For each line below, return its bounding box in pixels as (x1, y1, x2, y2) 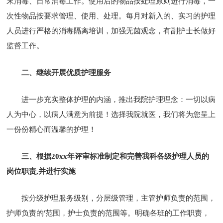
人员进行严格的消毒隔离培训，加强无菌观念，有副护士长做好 (6, 26, 216, 35)
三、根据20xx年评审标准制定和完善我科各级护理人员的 (21, 152, 210, 160)
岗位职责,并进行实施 (6, 167, 76, 175)
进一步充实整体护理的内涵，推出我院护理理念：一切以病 (21, 95, 216, 104)
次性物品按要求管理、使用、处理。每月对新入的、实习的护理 (6, 11, 216, 20)
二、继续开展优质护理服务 (21, 68, 111, 77)
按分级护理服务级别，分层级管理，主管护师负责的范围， (21, 194, 216, 202)
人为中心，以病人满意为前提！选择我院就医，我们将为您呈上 (6, 110, 216, 118)
